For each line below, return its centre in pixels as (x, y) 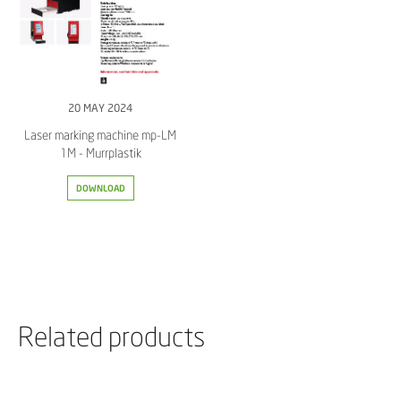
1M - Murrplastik (100, 153)
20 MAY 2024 (100, 108)
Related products (111, 336)
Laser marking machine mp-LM (100, 135)
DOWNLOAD (100, 188)
